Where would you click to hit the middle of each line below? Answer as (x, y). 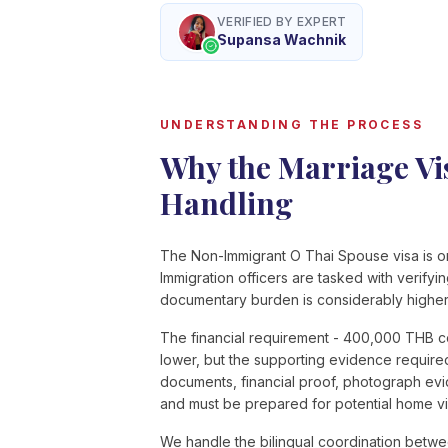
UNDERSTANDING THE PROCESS (291, 124)
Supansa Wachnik (281, 39)
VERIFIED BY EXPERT (282, 21)
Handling (226, 203)
